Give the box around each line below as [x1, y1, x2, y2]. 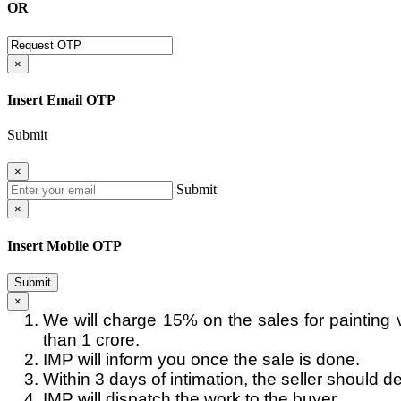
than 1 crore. [43, 329, 140, 349]
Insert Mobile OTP [7, 237, 122, 253]
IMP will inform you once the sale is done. [43, 349, 360, 369]
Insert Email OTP [7, 91, 115, 107]
